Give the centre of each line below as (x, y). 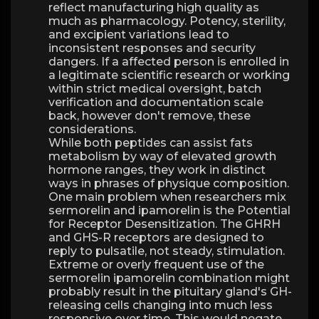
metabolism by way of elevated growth (162, 156)
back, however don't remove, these (150, 116)
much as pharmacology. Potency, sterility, (167, 21)
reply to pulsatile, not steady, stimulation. (167, 251)
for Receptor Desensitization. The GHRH (164, 224)
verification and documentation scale (156, 102)
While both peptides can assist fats (151, 143)
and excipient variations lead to (139, 35)
